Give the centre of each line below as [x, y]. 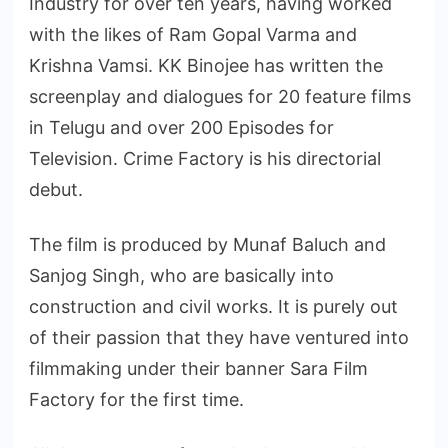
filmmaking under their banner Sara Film [198, 368]
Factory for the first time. [136, 399]
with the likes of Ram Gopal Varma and [193, 34]
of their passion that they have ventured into [219, 337]
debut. [56, 189]
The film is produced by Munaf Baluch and [207, 244]
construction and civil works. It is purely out [213, 306]
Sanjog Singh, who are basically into [181, 275]
